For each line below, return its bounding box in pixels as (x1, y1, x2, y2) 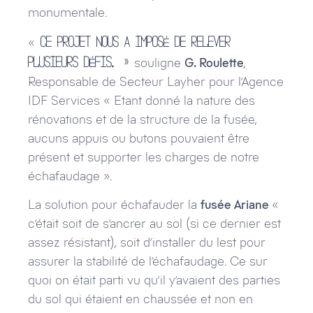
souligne (134, 54, 184, 71)
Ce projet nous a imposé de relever (35, 35, 231, 47)
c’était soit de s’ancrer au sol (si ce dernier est (28, 216, 281, 232)
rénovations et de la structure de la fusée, (28, 111, 257, 127)
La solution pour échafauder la (28, 197, 201, 213)
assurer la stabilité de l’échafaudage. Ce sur (28, 254, 268, 270)
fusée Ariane (201, 197, 272, 213)
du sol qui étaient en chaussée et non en (28, 291, 253, 307)
